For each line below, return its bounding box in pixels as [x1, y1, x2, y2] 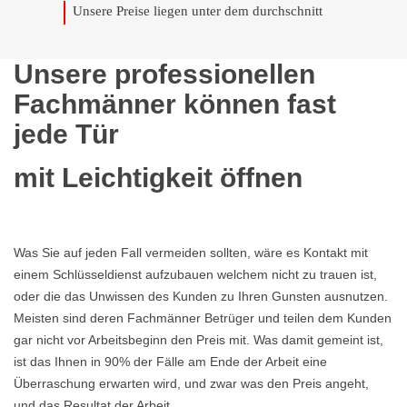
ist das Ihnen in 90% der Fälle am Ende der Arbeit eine [14, 354, 327, 369]
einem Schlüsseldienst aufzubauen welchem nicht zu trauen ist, [14, 267, 377, 282]
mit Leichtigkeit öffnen [14, 163, 303, 193]
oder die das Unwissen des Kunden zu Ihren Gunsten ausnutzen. [14, 289, 388, 303]
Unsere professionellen [14, 59, 315, 89]
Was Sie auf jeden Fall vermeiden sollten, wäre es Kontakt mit [14, 245, 368, 260]
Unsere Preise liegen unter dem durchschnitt [73, 4, 323, 18]
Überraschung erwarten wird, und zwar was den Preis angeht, [14, 376, 369, 391]
